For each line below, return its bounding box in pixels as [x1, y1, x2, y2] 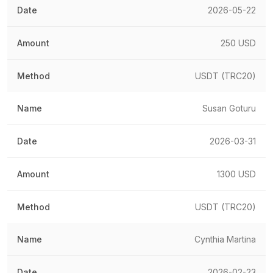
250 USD [221, 37, 256, 48]
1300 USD [217, 168, 256, 179]
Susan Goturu [202, 102, 256, 113]
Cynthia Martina [194, 233, 256, 244]
